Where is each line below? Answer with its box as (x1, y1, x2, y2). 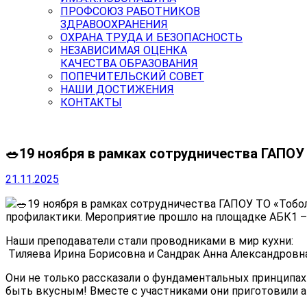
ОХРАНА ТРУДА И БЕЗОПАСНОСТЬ (60, 31, 243, 44)
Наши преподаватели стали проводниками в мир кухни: (5, 234, 293, 248)
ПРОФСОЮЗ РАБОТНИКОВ (60, 5, 200, 18)
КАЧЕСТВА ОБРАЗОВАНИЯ (60, 57, 198, 70)
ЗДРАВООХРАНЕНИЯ (60, 18, 168, 31)
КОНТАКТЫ (60, 96, 122, 109)
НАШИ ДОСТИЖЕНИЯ (60, 83, 174, 96)
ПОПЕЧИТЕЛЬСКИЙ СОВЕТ (60, 70, 204, 83)
